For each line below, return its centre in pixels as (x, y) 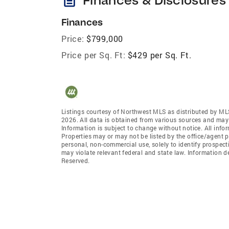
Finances (82, 22)
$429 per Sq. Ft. (159, 55)
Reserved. (76, 160)
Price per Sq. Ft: (94, 55)
